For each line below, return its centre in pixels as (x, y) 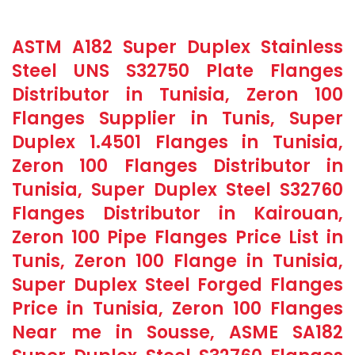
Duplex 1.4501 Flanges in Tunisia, (177, 142)
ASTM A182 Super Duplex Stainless (177, 47)
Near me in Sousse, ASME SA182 (177, 332)
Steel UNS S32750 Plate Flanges (177, 71)
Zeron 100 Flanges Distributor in (177, 166)
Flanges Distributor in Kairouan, (177, 214)
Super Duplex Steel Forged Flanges (177, 285)
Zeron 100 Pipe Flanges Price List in (177, 237)
